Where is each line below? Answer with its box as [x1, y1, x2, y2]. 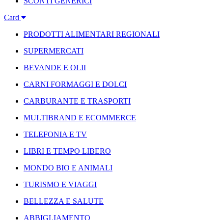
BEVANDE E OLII [24, 63, 86, 72]
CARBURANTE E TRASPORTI [24, 97, 131, 105]
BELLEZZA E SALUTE [24, 197, 104, 205]
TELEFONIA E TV [24, 130, 87, 138]
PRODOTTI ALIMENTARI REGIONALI [24, 30, 160, 38]
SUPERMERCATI [24, 47, 83, 55]
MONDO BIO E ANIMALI [24, 164, 112, 172]
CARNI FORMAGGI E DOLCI [24, 80, 127, 88]
